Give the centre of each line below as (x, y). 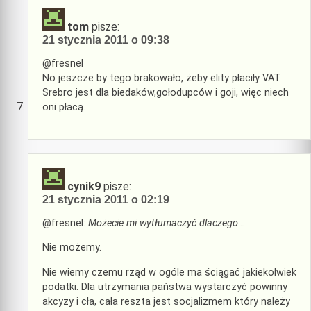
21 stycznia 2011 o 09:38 (106, 40)
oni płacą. (64, 108)
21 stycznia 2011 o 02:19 (106, 199)
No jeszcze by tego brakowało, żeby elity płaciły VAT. (162, 78)
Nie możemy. (72, 248)
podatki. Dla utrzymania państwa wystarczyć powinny (165, 287)
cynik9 (84, 186)
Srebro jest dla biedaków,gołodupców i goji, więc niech (166, 93)
